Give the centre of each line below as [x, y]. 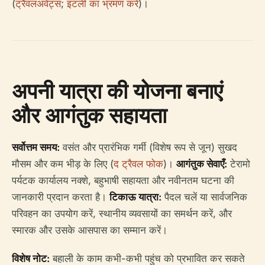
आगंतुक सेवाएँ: [202, 164]
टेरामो [239, 164]
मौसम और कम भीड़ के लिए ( [63, 164]
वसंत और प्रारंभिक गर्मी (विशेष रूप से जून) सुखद [148, 147]
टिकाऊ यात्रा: [135, 197]
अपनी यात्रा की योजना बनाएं [117, 91]
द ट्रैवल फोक [138, 164]
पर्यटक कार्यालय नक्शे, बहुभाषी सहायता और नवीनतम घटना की [123, 180]
